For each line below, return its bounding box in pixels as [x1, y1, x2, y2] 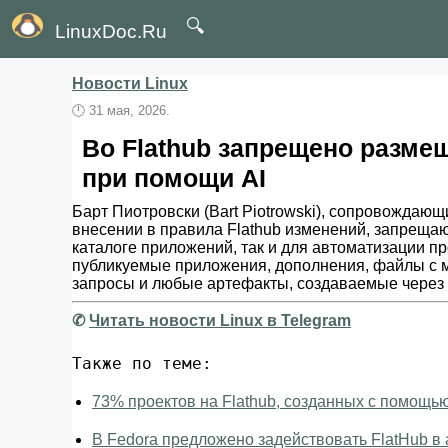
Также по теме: [72, 354, 212, 373]
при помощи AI [82, 164, 266, 192]
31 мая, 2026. [89, 103, 170, 118]
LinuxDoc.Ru [55, 21, 167, 42]
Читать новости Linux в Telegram [89, 312, 351, 329]
